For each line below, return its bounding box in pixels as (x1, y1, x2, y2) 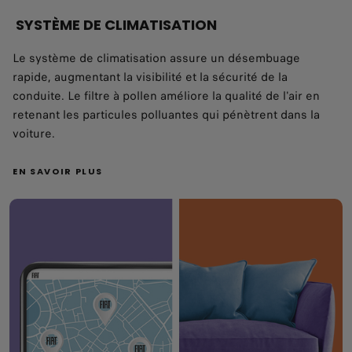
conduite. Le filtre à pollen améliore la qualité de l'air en (13, 86, 320, 104)
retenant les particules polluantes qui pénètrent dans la (13, 105, 320, 123)
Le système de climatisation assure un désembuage (13, 49, 300, 67)
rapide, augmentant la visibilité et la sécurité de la (13, 68, 288, 86)
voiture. (13, 124, 55, 142)
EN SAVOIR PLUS (13, 164, 104, 178)
